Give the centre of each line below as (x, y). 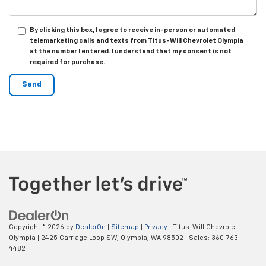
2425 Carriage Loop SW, (79, 237)
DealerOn (91, 227)
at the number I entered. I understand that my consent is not (131, 52)
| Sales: (197, 237)
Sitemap (125, 227)
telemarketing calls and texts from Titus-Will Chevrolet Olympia (137, 41)
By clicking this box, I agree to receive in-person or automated (132, 30)
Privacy (156, 227)
